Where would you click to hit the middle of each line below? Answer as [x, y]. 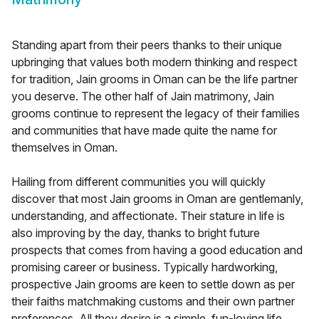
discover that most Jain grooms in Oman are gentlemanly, [157, 199]
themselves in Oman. [64, 148]
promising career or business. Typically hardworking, [145, 267]
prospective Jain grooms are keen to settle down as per [153, 284]
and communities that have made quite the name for [144, 131]
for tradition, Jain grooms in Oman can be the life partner [155, 79]
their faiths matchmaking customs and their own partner [153, 302]
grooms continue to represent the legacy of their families [156, 114]
